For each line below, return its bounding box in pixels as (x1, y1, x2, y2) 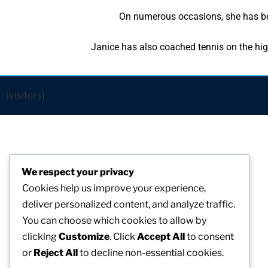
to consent (185, 231, 234, 243)
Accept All (137, 231, 185, 243)
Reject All (33, 247, 78, 259)
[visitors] (6, 90, 45, 101)
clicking (22, 231, 59, 243)
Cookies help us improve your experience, (22, 182, 206, 194)
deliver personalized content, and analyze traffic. (22, 199, 235, 211)
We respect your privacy (22, 166, 134, 178)
